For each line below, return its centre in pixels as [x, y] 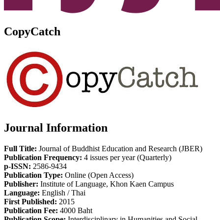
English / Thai [63, 192]
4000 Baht [75, 210]
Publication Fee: [31, 210]
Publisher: [21, 184]
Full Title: [20, 148]
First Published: [30, 201]
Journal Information [56, 127]
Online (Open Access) [98, 175]
